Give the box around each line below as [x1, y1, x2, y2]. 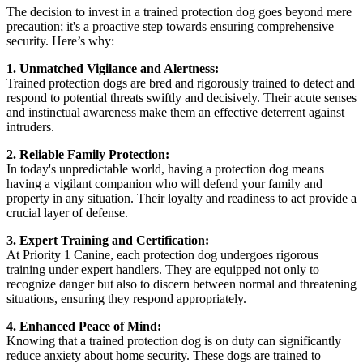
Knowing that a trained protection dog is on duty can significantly [6, 333, 341, 348]
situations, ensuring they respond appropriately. [6, 291, 246, 305]
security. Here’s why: [6, 33, 114, 48]
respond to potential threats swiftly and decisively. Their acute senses [6, 90, 357, 105]
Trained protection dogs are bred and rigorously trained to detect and [6, 75, 355, 90]
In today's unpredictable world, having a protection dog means [6, 161, 324, 176]
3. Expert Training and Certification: [6, 233, 209, 247]
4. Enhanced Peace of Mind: [6, 318, 161, 333]
